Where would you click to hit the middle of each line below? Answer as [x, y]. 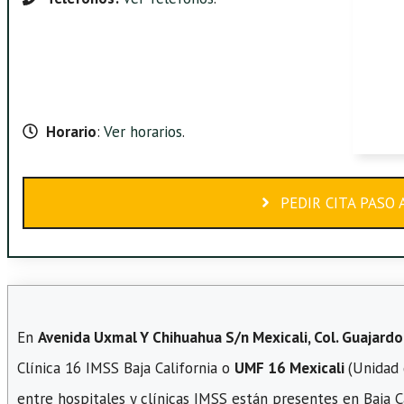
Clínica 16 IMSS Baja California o [126, 367]
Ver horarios [141, 131]
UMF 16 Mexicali [291, 367]
